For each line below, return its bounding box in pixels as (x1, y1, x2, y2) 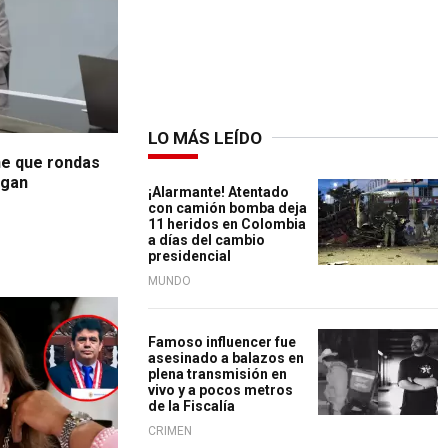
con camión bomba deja (148, 200, 307, 216)
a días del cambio (148, 232, 265, 248)
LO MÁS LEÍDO (148, 128, 262, 148)
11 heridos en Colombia (148, 216, 306, 232)
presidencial (148, 248, 231, 264)
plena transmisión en (148, 366, 287, 382)
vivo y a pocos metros (148, 382, 293, 398)
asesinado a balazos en (148, 350, 304, 366)
